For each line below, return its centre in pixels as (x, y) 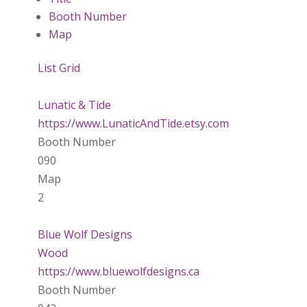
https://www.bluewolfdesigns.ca (118, 271)
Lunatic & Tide (74, 105)
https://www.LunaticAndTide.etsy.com (133, 123)
